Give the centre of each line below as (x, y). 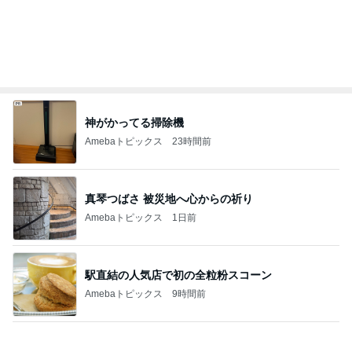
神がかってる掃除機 (134, 122)
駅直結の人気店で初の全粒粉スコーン (178, 275)
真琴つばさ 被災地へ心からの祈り (169, 198)
